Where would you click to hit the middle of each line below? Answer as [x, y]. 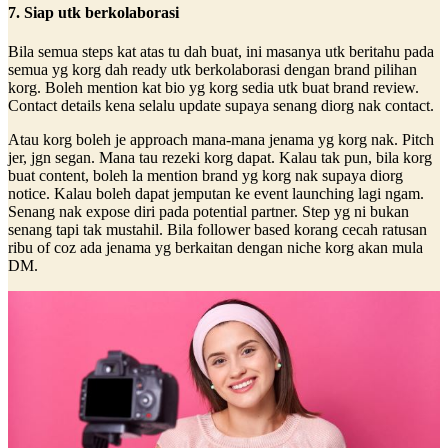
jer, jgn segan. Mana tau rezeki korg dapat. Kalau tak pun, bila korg [220, 158]
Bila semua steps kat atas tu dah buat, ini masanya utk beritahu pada [221, 52]
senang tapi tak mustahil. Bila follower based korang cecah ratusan [217, 230]
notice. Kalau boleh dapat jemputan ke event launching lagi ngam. [216, 194]
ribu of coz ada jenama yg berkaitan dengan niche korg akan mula [215, 248]
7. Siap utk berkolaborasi [93, 13]
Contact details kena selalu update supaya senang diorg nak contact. [221, 106]
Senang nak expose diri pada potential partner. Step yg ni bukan [208, 212]
